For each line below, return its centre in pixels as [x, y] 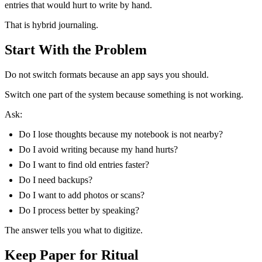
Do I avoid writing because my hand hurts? [98, 149]
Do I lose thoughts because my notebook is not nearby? [121, 134]
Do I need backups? [56, 180]
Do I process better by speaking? [79, 210]
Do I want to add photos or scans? [82, 195]
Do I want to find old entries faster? [84, 164]
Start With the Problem [76, 49]
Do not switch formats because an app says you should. [107, 74]
